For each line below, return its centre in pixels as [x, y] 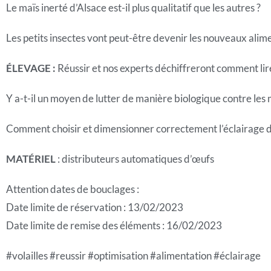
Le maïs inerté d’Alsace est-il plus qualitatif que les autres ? [133, 8]
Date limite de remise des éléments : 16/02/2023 [114, 225]
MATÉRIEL [32, 159]
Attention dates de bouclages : [73, 189]
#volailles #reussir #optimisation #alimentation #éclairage [133, 256]
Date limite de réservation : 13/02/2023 [95, 207]
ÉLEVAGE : [31, 68]
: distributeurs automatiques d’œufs [136, 159]
